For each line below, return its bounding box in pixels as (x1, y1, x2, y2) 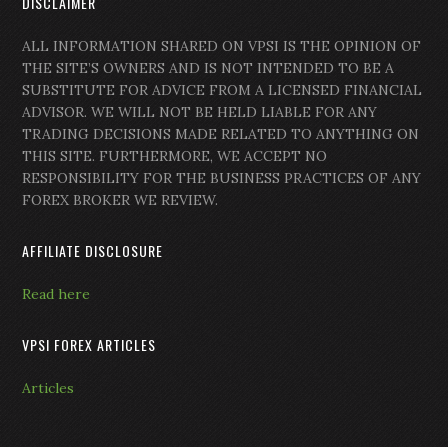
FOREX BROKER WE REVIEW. (22, 191, 219, 210)
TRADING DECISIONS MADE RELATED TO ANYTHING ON (22, 125, 420, 144)
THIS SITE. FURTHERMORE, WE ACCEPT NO (22, 147, 328, 166)
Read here (22, 285, 91, 304)
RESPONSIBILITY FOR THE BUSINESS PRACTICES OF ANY (22, 169, 422, 188)
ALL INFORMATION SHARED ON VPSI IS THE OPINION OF (22, 37, 422, 56)
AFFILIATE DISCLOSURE (22, 240, 164, 262)
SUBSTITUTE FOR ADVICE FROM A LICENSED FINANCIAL (22, 81, 423, 100)
